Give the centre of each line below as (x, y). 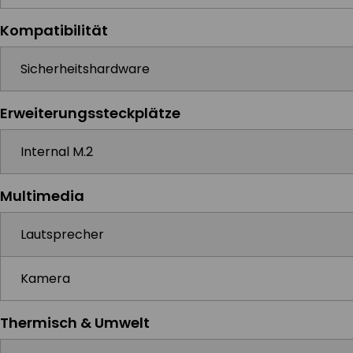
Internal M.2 (57, 152)
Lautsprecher (62, 234)
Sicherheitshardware (85, 69)
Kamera (45, 279)
